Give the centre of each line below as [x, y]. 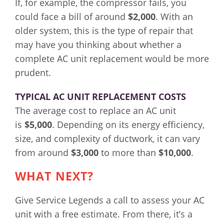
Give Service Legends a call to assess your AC [110, 200]
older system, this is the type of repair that [104, 31]
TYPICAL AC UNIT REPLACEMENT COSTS [100, 97]
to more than [128, 153]
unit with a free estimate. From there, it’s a [104, 214]
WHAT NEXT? [54, 176]
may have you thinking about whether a [98, 45]
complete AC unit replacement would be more [112, 59]
